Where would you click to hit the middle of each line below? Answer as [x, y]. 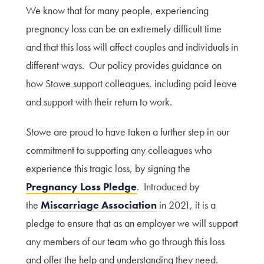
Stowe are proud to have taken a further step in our [128, 132]
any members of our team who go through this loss [125, 241]
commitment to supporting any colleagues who [119, 150]
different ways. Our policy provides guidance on [124, 65]
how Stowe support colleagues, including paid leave [131, 83]
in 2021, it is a [186, 205]
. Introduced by [168, 187]
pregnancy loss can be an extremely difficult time [124, 29]
